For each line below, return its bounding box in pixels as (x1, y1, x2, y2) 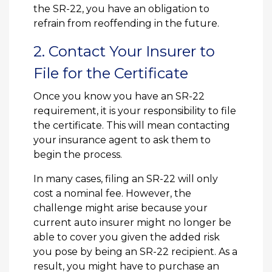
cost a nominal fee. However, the (33, 188, 191, 200)
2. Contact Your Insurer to (33, 42, 215, 61)
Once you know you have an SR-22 (33, 90, 205, 103)
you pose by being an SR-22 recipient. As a (33, 246, 237, 258)
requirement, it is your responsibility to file (33, 105, 236, 117)
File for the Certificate (33, 64, 188, 83)
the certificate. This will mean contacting (33, 120, 230, 132)
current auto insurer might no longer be (33, 217, 231, 229)
